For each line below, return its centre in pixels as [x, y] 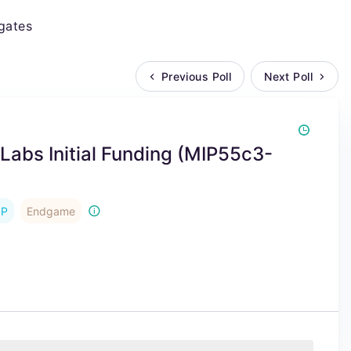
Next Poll [288, 76]
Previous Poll [196, 76]
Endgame [51, 211]
